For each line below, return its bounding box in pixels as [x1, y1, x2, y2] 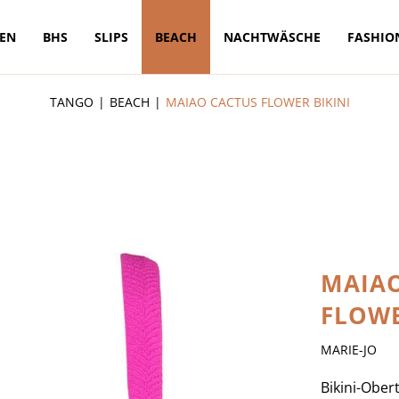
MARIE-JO [321, 341, 377, 359]
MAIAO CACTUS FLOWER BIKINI [165, 94, 350, 111]
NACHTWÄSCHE [224, 28, 321, 46]
